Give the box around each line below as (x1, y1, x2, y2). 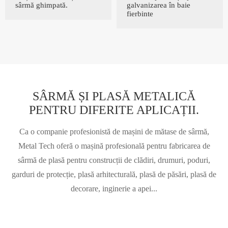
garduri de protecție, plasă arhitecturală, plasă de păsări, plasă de (12, 169, 216, 179)
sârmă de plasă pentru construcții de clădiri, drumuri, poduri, (18, 155, 210, 164)
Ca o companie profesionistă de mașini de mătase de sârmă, (19, 127, 209, 136)
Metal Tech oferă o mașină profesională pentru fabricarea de (18, 141, 210, 150)
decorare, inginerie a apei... (71, 184, 157, 193)
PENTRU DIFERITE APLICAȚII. (29, 103, 199, 117)
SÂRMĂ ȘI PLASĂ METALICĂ (33, 89, 195, 103)
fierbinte (127, 9, 153, 18)
